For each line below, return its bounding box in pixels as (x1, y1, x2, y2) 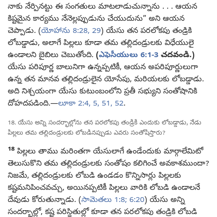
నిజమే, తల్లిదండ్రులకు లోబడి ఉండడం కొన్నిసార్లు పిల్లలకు (8, 171, 181, 182)
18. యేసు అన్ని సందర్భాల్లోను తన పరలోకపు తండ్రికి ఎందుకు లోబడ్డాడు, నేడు (8, 119, 201, 128)
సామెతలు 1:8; (81, 195, 127, 206)
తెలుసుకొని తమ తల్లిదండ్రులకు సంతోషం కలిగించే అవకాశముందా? (8, 159, 209, 170)
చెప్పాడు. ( (8, 26, 41, 37)
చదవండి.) (161, 50, 195, 62)
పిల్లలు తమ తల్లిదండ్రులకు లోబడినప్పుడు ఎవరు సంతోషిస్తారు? (8, 129, 165, 138)
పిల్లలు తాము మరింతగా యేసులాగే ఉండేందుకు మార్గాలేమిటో (15, 147, 203, 158)
